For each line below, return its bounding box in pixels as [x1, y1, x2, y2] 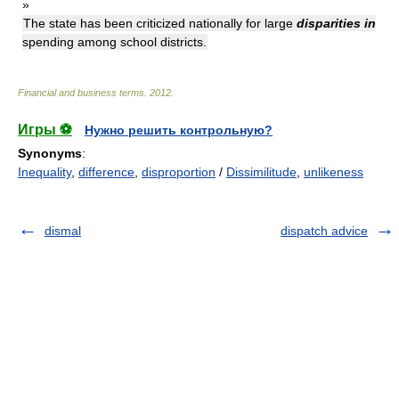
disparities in [297, 16, 376, 30]
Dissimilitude [226, 165, 297, 179]
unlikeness [304, 165, 363, 179]
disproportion [142, 165, 216, 179]
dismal [45, 224, 81, 238]
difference [78, 165, 134, 179]
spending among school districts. [22, 35, 207, 49]
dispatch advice [281, 224, 368, 238]
